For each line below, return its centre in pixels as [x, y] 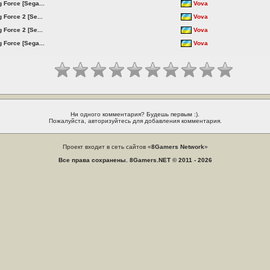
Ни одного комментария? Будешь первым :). [135, 114]
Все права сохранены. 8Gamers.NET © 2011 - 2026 [135, 160]
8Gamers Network [177, 147]
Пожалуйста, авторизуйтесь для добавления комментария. [135, 121]
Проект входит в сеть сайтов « [107, 147]
